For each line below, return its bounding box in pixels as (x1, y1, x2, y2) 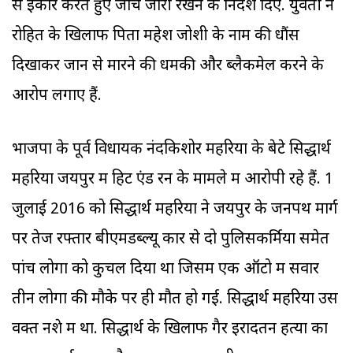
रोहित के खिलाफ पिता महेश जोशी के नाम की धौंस (12, 26, 299, 47)
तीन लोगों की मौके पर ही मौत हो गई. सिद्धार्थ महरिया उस (12, 289, 338, 310)
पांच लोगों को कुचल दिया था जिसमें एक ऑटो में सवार (12, 259, 319, 281)
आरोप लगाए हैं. (12, 86, 106, 107)
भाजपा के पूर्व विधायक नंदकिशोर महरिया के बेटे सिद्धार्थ (12, 139, 331, 161)
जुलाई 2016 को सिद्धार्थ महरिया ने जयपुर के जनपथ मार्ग (12, 199, 338, 221)
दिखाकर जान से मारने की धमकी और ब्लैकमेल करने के (12, 56, 324, 77)
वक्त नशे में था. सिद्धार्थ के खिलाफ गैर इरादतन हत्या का (12, 319, 328, 340)
